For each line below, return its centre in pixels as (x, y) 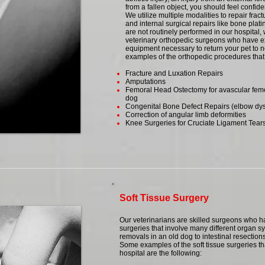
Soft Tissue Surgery (164, 198)
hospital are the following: (161, 253)
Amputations (146, 82)
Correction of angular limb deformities (186, 115)
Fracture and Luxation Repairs (174, 73)
